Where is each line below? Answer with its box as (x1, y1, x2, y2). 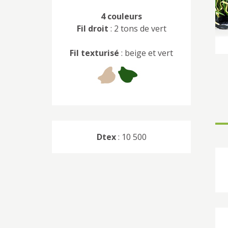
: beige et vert (119, 47, 173, 59)
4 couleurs (101, 10, 142, 22)
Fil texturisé (70, 47, 119, 59)
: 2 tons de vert (108, 22, 166, 34)
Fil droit (76, 22, 108, 34)
